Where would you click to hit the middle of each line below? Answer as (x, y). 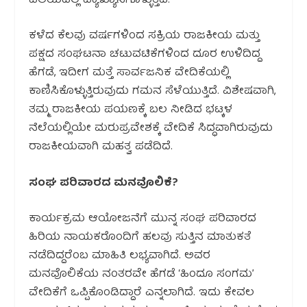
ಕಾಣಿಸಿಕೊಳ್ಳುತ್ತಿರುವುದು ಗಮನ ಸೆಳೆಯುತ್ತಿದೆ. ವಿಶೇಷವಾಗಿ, (152, 92)
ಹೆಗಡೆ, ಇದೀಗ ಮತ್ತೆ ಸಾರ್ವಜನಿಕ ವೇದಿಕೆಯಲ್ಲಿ (130, 74)
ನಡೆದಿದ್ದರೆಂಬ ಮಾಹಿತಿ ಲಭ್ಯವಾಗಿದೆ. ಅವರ (120, 257)
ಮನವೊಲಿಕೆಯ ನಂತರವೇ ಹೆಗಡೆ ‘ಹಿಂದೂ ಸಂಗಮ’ (142, 275)
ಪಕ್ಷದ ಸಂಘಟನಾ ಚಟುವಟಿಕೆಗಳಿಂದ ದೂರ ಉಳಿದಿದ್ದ (145, 55)
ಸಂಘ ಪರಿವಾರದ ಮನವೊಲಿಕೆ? (104, 183)
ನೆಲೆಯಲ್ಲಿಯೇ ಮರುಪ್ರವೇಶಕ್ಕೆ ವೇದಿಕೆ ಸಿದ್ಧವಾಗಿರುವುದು (151, 129)
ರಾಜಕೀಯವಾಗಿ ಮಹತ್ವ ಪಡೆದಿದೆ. (101, 148)
